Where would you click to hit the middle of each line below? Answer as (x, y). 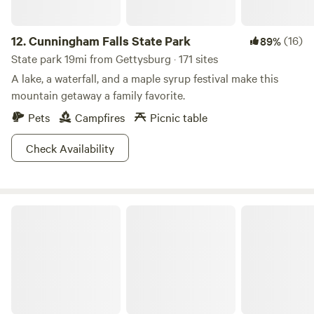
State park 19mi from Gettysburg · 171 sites (115, 58)
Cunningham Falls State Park (110, 41)
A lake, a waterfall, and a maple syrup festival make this (145, 78)
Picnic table (179, 117)
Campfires (100, 117)
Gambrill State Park (52, 210)
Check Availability (70, 148)
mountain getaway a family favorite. (98, 95)
